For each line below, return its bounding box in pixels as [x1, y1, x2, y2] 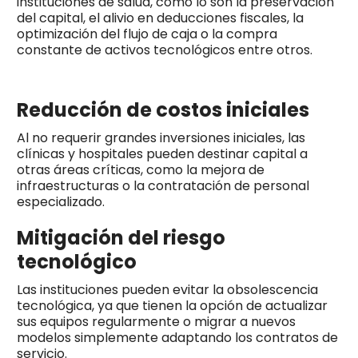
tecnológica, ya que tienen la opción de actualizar [16, 296, 328, 315]
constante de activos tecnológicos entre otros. [16, 40, 312, 59]
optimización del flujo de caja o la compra [16, 24, 277, 43]
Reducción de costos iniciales [16, 96, 309, 123]
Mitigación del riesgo [16, 224, 225, 251]
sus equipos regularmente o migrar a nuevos [16, 312, 296, 331]
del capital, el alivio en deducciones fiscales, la [16, 8, 304, 27]
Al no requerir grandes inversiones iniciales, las [16, 128, 305, 147]
